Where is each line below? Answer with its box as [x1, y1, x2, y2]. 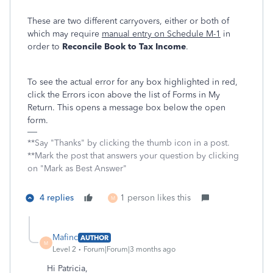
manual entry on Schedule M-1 [102, 29, 221, 40]
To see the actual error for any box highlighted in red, [27, 77, 238, 88]
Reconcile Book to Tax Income [62, 41, 186, 52]
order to [27, 41, 62, 52]
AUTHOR [80, 233, 108, 242]
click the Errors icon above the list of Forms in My [27, 90, 220, 101]
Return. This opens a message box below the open [27, 102, 225, 113]
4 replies [40, 193, 74, 204]
